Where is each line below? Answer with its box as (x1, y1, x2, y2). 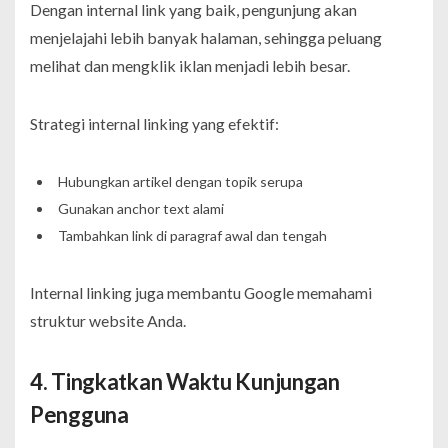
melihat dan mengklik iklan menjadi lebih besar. (30, 55, 350, 75)
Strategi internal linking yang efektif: (30, 113, 279, 133)
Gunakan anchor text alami (57, 199, 224, 217)
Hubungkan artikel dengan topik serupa (57, 172, 303, 190)
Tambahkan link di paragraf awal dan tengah (57, 226, 327, 244)
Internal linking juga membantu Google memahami (30, 282, 372, 302)
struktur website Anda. (30, 310, 186, 330)
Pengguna (30, 400, 129, 428)
